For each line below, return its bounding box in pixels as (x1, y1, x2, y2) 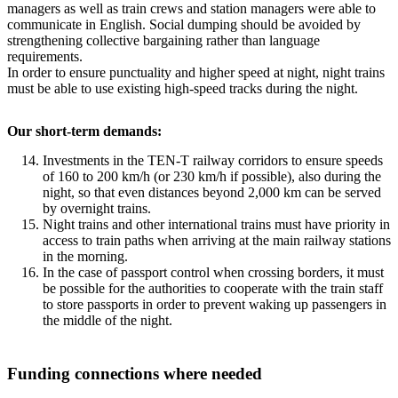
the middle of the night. (43, 313, 172, 328)
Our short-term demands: (7, 123, 162, 139)
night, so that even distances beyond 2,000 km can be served (43, 185, 381, 200)
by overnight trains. (43, 201, 151, 216)
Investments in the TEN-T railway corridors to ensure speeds (43, 153, 383, 168)
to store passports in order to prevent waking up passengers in (43, 297, 386, 312)
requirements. (7, 49, 83, 64)
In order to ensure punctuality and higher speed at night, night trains (7, 65, 385, 80)
